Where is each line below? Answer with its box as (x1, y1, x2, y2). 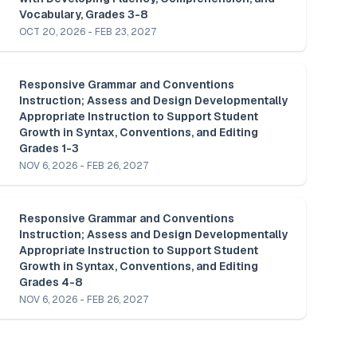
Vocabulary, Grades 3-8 (19, 6, 148, 22)
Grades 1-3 (19, 140, 79, 155)
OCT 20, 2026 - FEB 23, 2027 (19, 25, 156, 38)
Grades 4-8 (19, 274, 83, 289)
